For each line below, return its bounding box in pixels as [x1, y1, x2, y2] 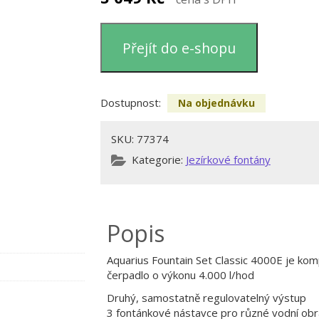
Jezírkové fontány [185, 152, 271, 167]
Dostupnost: [100, 95, 164, 110]
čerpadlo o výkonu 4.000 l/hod [106, 268, 254, 283]
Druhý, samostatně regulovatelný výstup [106, 290, 306, 305]
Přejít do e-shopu [122, 38, 236, 58]
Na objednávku [177, 96, 255, 110]
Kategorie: [131, 152, 186, 167]
